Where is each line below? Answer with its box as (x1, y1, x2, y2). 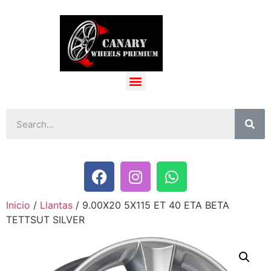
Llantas (40, 199, 73, 211)
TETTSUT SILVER (6, 214, 85, 226)
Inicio (6, 199, 30, 211)
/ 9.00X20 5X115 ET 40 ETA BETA (73, 199, 229, 211)
